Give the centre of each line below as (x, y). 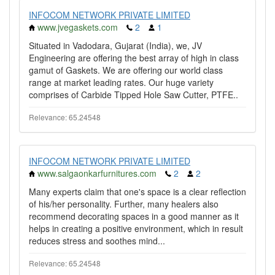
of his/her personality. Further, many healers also (124, 204)
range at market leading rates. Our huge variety (121, 82)
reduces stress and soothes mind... (97, 241)
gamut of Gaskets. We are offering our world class (126, 70)
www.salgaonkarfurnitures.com (97, 173)
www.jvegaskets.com (78, 27)
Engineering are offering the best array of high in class (134, 58)
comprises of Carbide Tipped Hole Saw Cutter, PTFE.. (134, 95)
